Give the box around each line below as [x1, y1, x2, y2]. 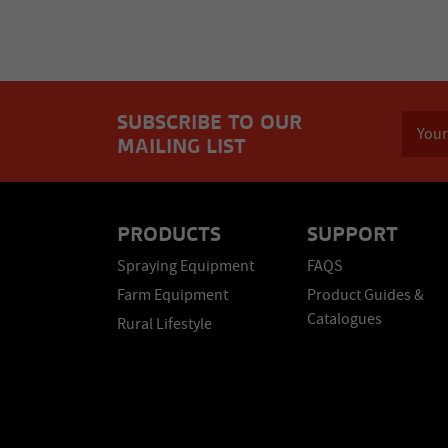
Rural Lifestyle [117, 314, 212, 334]
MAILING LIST [117, 133, 246, 159]
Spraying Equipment [117, 256, 254, 276]
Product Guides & [307, 285, 424, 305]
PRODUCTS [117, 221, 221, 247]
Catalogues [307, 309, 382, 329]
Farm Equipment [117, 285, 228, 305]
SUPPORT [307, 221, 398, 247]
